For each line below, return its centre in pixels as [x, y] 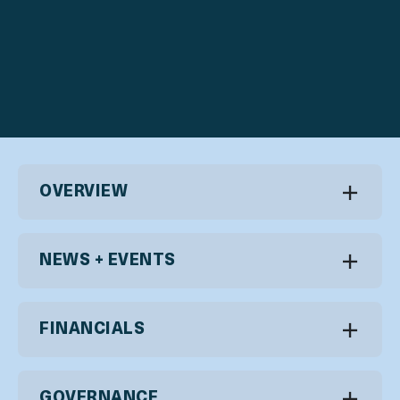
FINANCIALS [92, 330]
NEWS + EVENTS [108, 262]
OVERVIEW [84, 193]
